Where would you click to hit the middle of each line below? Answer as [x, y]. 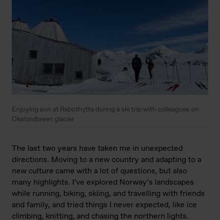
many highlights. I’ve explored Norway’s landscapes [103, 183]
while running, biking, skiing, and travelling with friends [108, 194]
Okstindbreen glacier [43, 120]
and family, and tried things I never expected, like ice [104, 205]
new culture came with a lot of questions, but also [99, 171]
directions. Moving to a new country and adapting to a [107, 160]
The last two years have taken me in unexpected [97, 149]
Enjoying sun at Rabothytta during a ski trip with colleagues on [105, 110]
